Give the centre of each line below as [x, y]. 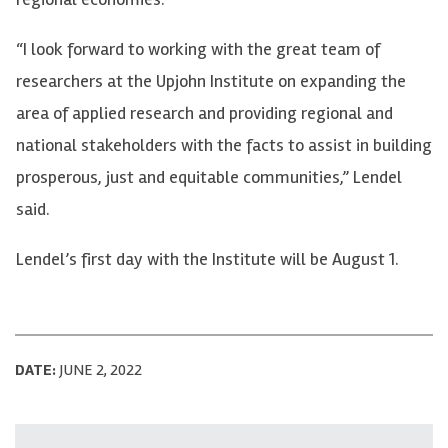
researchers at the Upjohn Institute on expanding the [211, 81]
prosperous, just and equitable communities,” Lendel [209, 177]
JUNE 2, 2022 [99, 370]
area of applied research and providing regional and [204, 113]
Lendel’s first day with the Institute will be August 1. [207, 259]
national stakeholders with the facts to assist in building [224, 145]
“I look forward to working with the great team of [198, 49]
